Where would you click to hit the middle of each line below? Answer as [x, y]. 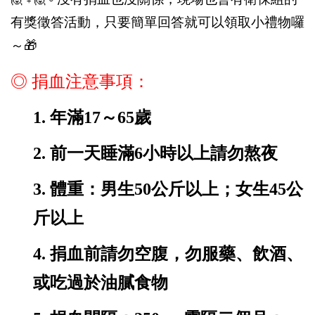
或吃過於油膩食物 [101, 283]
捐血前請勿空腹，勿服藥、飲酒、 [176, 254]
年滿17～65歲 [101, 118]
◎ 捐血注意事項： [80, 82]
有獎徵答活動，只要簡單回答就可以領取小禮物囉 [157, 22]
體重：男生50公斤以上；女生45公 [176, 189]
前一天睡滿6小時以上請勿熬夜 [164, 154]
